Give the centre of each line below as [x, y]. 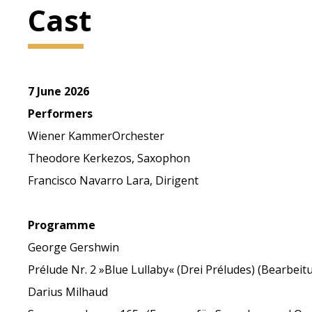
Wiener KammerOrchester [96, 136]
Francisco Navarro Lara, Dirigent [114, 180]
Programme [62, 225]
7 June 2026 [59, 91]
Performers [61, 114]
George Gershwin [74, 247]
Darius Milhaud [68, 292]
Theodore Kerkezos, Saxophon [109, 158]
